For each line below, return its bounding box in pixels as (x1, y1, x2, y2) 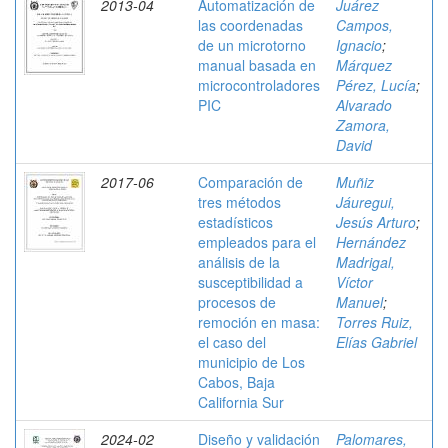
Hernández (336, 232, 406, 252)
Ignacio (336, 35, 382, 55)
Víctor (336, 272, 373, 292)
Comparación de (198, 172, 303, 192)
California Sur (198, 392, 284, 412)
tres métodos (198, 192, 281, 212)
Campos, (336, 15, 393, 35)
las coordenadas (198, 15, 303, 35)
